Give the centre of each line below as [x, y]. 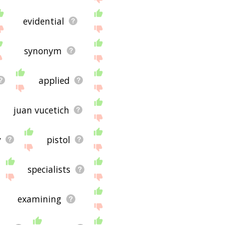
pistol [58, 139]
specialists [49, 169]
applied [54, 80]
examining [40, 199]
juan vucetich [42, 110]
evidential [44, 21]
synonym [43, 50]
